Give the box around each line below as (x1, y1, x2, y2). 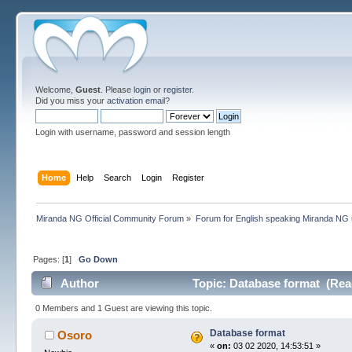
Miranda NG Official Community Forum (36, 213, 185, 223)
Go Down (79, 254, 119, 264)
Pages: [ (33, 254, 65, 264)
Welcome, (35, 85, 76, 94)
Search (103, 172, 131, 182)
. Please (101, 85, 134, 94)
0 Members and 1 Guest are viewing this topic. (35, 302, 213, 313)
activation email (107, 96, 166, 105)
